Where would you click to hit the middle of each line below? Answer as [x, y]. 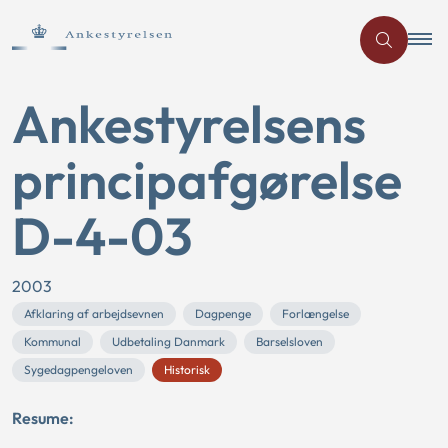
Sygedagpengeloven [78, 369]
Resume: [43, 418]
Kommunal [52, 341]
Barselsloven [289, 341]
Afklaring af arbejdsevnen [94, 313]
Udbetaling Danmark [168, 341]
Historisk [187, 369]
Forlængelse [315, 313]
